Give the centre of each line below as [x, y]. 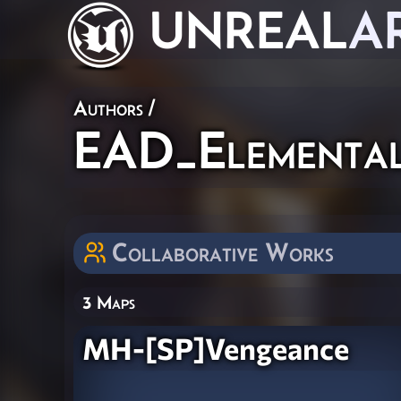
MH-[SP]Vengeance [216, 348]
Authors [108, 108]
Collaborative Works [223, 252]
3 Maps [109, 302]
